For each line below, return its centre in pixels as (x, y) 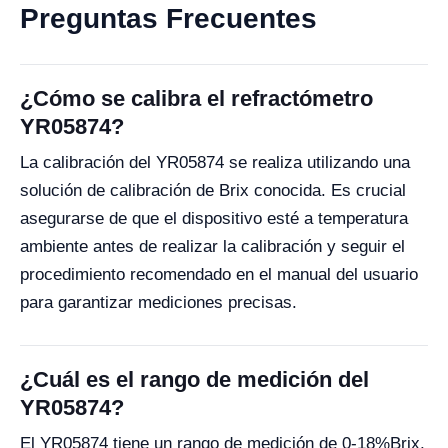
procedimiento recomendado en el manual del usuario (219, 275)
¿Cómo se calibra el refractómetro (196, 99)
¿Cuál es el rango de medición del (194, 380)
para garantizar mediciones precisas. (158, 303)
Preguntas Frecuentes (168, 19)
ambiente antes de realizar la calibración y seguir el (212, 247)
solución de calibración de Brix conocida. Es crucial (213, 191)
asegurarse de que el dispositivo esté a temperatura (214, 219)
